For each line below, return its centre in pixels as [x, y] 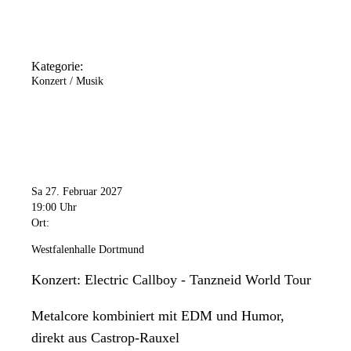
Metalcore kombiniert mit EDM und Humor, [158, 316]
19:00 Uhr [54, 208]
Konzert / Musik [67, 81]
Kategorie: [57, 66]
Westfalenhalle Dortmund [88, 250]
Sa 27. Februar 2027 [77, 192]
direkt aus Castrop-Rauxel [105, 338]
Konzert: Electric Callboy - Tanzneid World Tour [171, 280]
